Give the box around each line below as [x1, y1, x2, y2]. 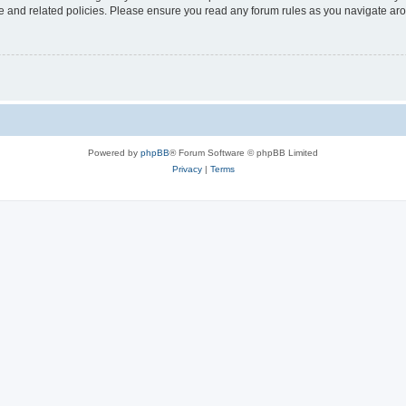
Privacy [171, 164, 202, 175]
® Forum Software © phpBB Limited [169, 148, 318, 159]
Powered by [88, 148, 140, 159]
